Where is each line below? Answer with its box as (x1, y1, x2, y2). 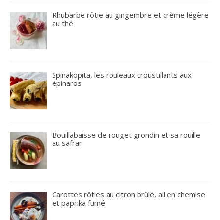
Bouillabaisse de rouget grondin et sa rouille (52, 130, 201, 139)
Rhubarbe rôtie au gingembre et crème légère (52, 9, 209, 20)
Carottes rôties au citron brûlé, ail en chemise (52, 190, 206, 200)
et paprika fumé (52, 198, 106, 208)
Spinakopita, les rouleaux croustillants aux (52, 69, 192, 80)
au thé (52, 18, 74, 28)
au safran (52, 138, 83, 148)
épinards (52, 78, 82, 88)
